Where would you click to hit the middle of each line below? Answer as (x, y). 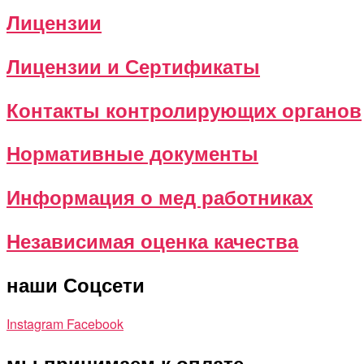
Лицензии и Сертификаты (133, 65)
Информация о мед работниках (160, 197)
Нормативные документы (132, 153)
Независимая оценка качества (152, 241)
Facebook (95, 324)
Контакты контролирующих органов (184, 109)
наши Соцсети (76, 285)
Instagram (35, 324)
